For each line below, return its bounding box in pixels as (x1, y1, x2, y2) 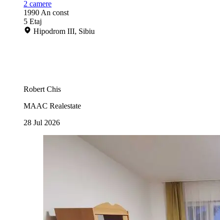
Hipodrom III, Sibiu (33, 27, 95, 35)
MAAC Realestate (24, 101, 81, 110)
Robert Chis (24, 84, 61, 93)
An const (41, 8, 69, 17)
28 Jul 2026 (24, 118, 60, 127)
